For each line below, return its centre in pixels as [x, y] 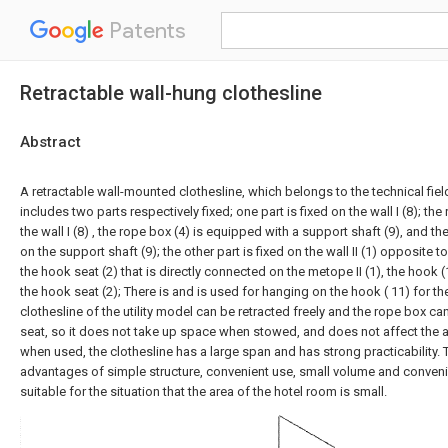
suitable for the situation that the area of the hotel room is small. [203, 391]
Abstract [50, 142]
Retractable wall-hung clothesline [171, 93]
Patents [145, 30]
